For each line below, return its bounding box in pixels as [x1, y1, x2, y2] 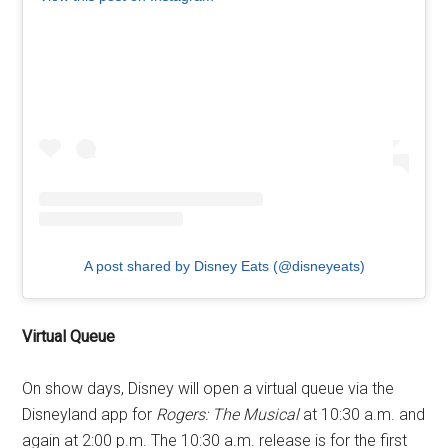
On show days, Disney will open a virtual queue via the [22, 378, 395, 398]
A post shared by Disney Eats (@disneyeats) [83, 257, 365, 274]
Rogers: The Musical [156, 404, 300, 424]
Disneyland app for [22, 404, 157, 424]
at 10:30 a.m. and [299, 404, 426, 424]
